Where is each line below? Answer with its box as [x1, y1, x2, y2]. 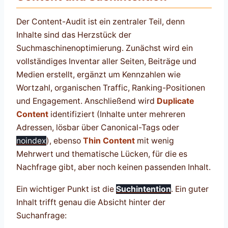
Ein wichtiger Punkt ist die [16, 184, 116, 194]
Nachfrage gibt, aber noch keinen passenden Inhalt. [16, 162, 211, 173]
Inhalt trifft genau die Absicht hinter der [16, 197, 165, 207]
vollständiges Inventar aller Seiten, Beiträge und [16, 56, 196, 67]
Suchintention [116, 184, 171, 194]
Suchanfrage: [16, 210, 67, 220]
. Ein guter [171, 184, 209, 194]
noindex [16, 136, 46, 146]
